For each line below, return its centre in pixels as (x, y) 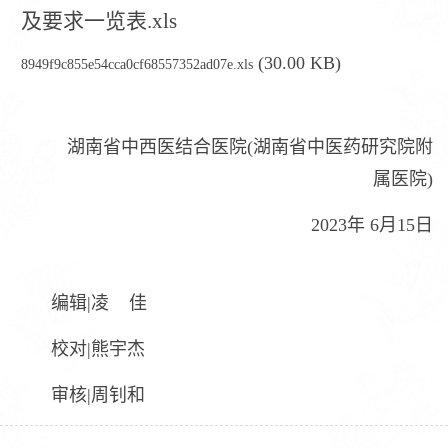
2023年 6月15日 (354, 225)
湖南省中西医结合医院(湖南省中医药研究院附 (232, 147)
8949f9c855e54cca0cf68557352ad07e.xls (137, 64)
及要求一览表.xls (99, 21)
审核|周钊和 (80, 395)
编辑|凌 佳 (81, 303)
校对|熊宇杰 (80, 349)
